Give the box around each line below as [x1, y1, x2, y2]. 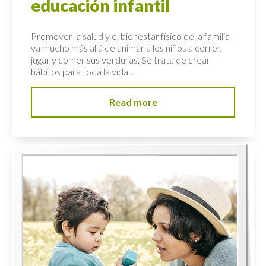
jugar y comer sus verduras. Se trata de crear [31, 54, 210, 66]
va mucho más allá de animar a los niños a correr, [31, 42, 222, 54]
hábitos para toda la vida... [31, 66, 134, 78]
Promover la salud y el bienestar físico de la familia [31, 30, 230, 42]
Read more [109, 96, 157, 107]
